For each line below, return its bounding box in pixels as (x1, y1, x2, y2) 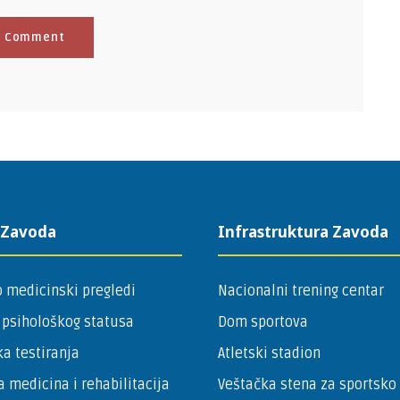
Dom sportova (218, 312, 308, 331)
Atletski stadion (218, 344, 321, 362)
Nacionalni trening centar (218, 281, 384, 300)
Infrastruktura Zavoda (218, 221, 388, 242)
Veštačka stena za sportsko (218, 375, 396, 394)
